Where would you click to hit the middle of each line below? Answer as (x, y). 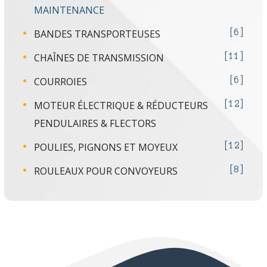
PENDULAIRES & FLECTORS (95, 124)
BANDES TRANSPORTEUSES (97, 34)
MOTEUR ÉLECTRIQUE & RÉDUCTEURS (121, 106)
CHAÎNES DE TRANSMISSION (99, 58)
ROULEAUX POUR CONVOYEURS (106, 171)
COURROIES (61, 82)
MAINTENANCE (69, 10)
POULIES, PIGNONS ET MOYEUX (106, 148)
